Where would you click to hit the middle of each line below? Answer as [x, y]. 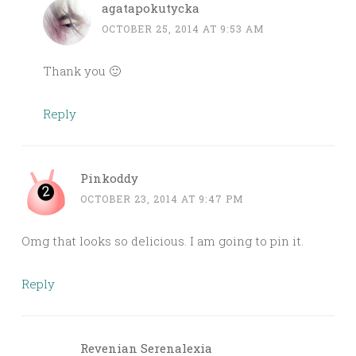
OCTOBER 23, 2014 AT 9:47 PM [162, 199]
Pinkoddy [109, 178]
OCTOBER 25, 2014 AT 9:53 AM [183, 29]
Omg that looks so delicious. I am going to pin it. [163, 241]
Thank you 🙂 [82, 71]
